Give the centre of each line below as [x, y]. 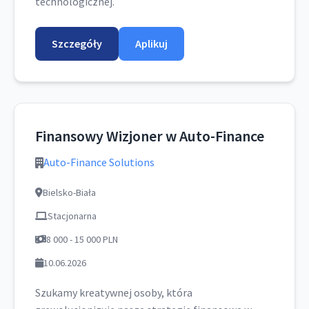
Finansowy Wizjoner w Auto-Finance [150, 136]
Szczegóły [77, 43]
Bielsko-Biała [69, 192]
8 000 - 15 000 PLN [82, 239]
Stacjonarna [72, 216]
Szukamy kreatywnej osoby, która [114, 292]
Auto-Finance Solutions [99, 162]
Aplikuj [151, 43]
